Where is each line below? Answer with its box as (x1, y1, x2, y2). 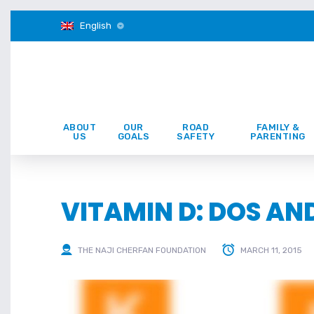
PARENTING (250, 131, 306, 142)
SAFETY (177, 131, 214, 142)
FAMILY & (256, 122, 300, 132)
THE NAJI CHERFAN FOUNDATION (78, 245, 206, 256)
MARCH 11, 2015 (240, 245, 302, 256)
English (79, 20, 111, 31)
